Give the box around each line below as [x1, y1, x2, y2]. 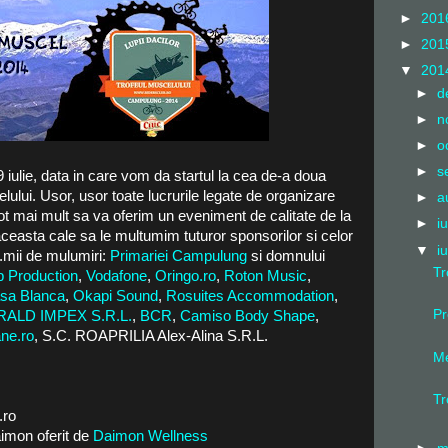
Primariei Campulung [110, 247, 247, 264]
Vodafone [86, 267, 147, 284]
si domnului [247, 247, 325, 264]
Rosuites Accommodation [166, 287, 334, 304]
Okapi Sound [73, 287, 158, 304]
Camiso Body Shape [180, 307, 315, 324]
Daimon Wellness [93, 427, 208, 444]
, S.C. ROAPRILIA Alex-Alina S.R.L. [34, 327, 268, 344]
